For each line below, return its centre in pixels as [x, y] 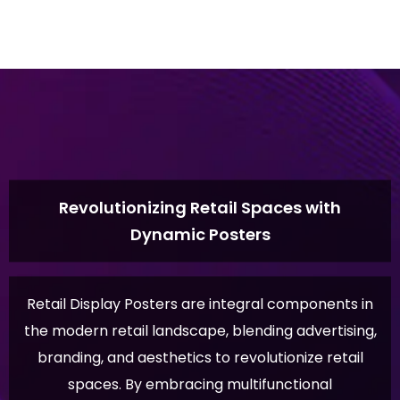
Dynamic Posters [200, 234]
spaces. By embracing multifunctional [200, 384]
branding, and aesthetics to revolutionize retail [200, 357]
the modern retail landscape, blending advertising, [200, 330]
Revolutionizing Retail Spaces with [200, 207]
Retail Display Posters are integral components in [200, 304]
